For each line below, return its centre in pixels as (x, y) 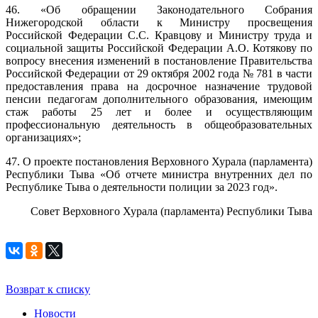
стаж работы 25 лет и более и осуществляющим (159, 112)
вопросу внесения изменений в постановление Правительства (159, 61)
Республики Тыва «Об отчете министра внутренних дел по (159, 174)
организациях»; (43, 137)
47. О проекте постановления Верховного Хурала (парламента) (159, 161)
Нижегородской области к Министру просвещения (159, 22)
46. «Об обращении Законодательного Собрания (159, 10)
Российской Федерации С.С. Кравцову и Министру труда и (159, 35)
